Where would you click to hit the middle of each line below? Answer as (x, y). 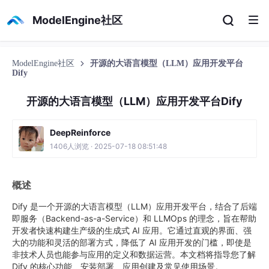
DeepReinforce (80, 132)
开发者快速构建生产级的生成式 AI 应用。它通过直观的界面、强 (132, 230)
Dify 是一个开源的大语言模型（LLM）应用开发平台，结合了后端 (134, 206)
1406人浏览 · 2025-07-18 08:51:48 (108, 146)
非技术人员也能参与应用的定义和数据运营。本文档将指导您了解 (134, 254)
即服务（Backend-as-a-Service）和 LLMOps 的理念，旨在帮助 (134, 218)
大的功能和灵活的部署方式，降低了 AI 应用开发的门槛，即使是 (132, 242)
